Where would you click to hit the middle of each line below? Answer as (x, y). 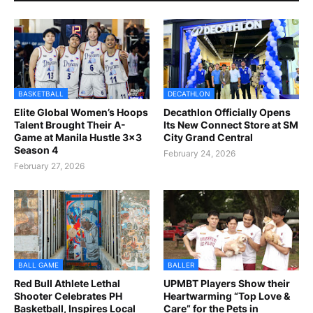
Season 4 (36, 150)
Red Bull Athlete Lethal (67, 283)
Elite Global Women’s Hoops (81, 112)
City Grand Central (208, 137)
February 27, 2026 (49, 166)
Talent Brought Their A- (70, 125)
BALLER (181, 265)
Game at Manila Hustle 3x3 (78, 137)
